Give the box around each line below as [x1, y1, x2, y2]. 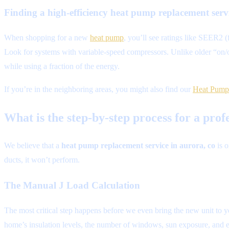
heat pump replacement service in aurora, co [61, 141, 215, 151]
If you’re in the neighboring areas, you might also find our [4, 84, 193, 94]
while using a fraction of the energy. [4, 61, 120, 72]
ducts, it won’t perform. [4, 155, 80, 165]
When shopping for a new [4, 33, 90, 43]
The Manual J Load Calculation [4, 180, 140, 191]
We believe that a [4, 141, 61, 151]
